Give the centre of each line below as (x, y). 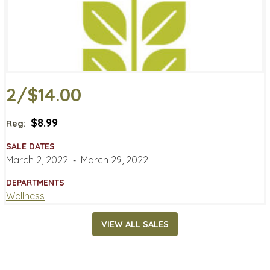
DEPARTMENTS (35, 182)
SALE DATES (30, 146)
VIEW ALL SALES (135, 224)
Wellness (25, 196)
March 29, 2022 (115, 159)
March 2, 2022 (37, 159)
